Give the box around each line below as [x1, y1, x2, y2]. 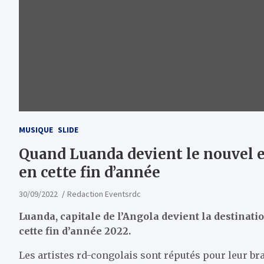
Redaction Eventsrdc [67, 189, 141, 200]
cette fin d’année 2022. [19, 225, 131, 237]
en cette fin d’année [19, 163, 160, 182]
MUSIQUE [19, 124, 53, 136]
